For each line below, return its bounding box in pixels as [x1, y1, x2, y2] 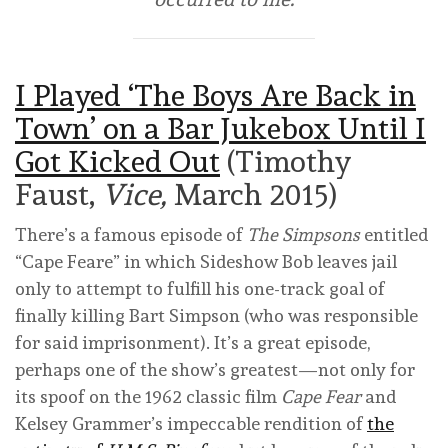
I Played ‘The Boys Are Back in [15, 78, 416, 114]
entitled [360, 224, 428, 246]
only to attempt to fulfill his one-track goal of [15, 278, 385, 300]
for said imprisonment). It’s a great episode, [15, 332, 370, 354]
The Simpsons [247, 224, 360, 246]
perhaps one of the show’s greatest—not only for [15, 359, 415, 381]
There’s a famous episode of [15, 224, 247, 246]
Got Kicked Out [15, 144, 220, 180]
